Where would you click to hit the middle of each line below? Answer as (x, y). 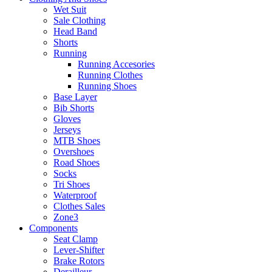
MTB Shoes (77, 141)
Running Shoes (107, 86)
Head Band (75, 31)
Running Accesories (116, 64)
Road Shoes (76, 162)
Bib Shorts (74, 108)
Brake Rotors (79, 261)
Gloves (67, 119)
